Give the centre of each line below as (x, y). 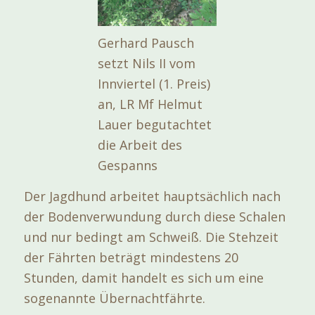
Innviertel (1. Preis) (154, 83)
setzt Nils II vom (147, 63)
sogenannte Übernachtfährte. (114, 298)
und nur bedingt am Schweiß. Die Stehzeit (151, 237)
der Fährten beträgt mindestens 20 (131, 258)
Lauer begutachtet (155, 124)
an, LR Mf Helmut (150, 104)
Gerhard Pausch (146, 43)
